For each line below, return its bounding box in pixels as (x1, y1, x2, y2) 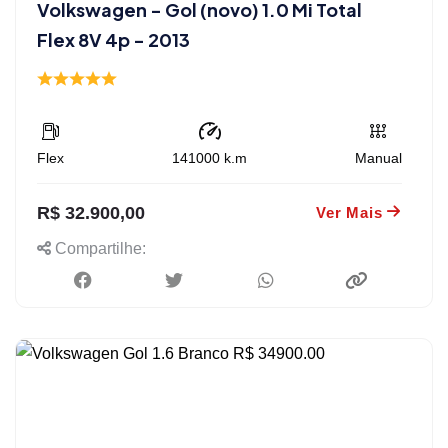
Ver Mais (316, 203, 383, 221)
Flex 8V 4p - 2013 (37, 27, 190, 51)
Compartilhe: (51, 239, 146, 257)
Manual (355, 149, 402, 166)
